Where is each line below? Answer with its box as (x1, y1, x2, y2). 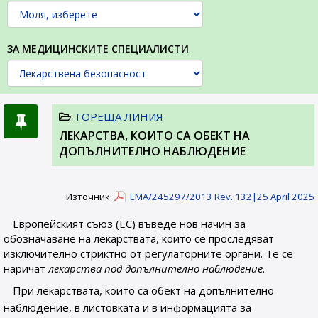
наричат (4, 261, 48, 275)
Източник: (66, 190, 114, 203)
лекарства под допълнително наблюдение (48, 261, 263, 275)
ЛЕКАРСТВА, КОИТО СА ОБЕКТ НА (59, 128, 250, 143)
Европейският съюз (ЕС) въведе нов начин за (13, 216, 246, 231)
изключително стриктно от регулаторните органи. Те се (4, 246, 293, 261)
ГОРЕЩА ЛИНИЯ (76, 109, 163, 124)
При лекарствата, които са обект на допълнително (13, 283, 275, 297)
